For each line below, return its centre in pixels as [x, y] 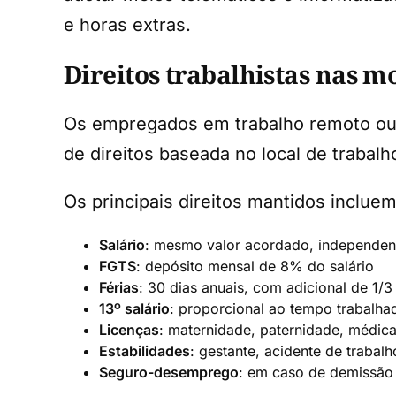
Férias [119, 288]
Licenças [129, 330]
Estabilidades [145, 351]
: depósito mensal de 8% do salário [255, 267]
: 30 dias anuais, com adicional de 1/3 [266, 288]
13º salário [134, 309]
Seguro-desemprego [169, 373]
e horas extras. [127, 24]
